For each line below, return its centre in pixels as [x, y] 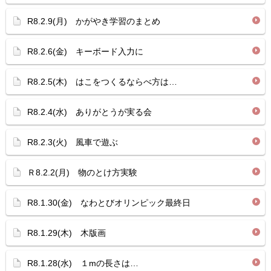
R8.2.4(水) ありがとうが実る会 [90, 112]
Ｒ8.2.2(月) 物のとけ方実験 [82, 172]
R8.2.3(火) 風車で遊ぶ [73, 142]
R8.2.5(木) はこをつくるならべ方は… [102, 82]
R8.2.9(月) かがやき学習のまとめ [94, 21]
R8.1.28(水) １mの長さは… [83, 263]
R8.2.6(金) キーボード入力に [85, 51]
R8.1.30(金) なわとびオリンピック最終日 [109, 203]
